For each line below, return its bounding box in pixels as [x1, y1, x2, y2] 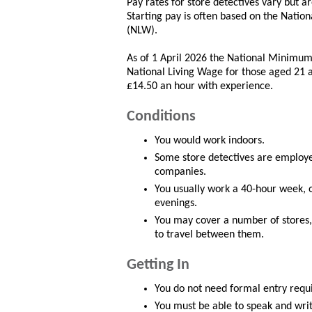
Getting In [127, 257, 189, 274]
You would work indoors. [155, 135, 265, 147]
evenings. [155, 198, 197, 210]
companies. [155, 166, 206, 178]
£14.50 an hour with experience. [127, 81, 273, 93]
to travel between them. [155, 229, 264, 241]
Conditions [127, 109, 196, 125]
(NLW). [127, 25, 157, 37]
